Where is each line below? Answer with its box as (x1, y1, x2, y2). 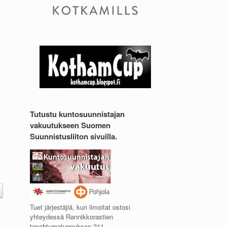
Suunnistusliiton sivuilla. (30, 130, 118, 142)
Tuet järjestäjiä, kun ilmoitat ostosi (30, 202, 131, 212)
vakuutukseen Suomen (30, 119, 111, 131)
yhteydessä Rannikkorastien (30, 211, 113, 221)
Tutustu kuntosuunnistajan (30, 108, 125, 120)
